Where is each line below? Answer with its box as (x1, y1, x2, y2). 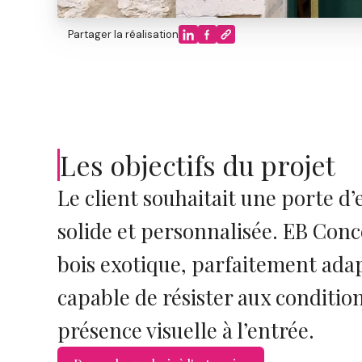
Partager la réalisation (68, 27, 179, 42)
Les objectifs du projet (59, 146, 335, 183)
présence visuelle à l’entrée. (57, 316, 315, 345)
